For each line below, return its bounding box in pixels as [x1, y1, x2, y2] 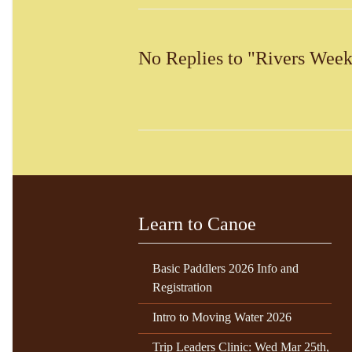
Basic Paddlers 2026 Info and [152, 262, 299, 276]
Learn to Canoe [138, 214, 256, 235]
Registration [152, 280, 212, 295]
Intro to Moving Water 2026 [152, 310, 291, 324]
